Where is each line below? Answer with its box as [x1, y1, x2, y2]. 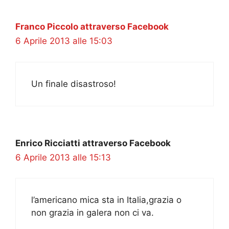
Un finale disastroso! [31, 78, 116, 89]
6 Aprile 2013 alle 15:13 [15, 152, 111, 163]
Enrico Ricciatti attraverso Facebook [15, 138, 171, 148]
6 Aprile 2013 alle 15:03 [15, 36, 112, 47]
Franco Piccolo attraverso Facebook [15, 21, 169, 32]
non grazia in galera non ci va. [31, 208, 154, 218]
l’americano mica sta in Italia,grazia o [31, 195, 181, 205]
